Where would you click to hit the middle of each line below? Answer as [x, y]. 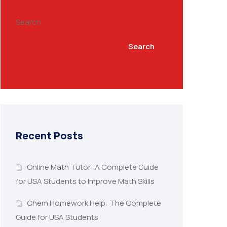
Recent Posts [49, 135]
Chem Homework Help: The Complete [94, 203]
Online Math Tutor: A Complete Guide [92, 167]
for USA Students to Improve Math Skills [85, 181]
